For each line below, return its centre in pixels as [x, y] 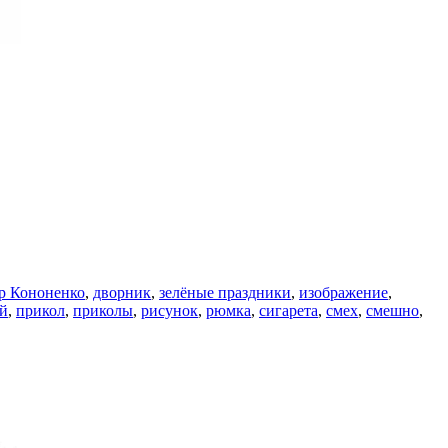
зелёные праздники [225, 292]
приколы [103, 310]
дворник [122, 292]
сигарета [288, 310]
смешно [392, 310]
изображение [343, 292]
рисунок [169, 310]
